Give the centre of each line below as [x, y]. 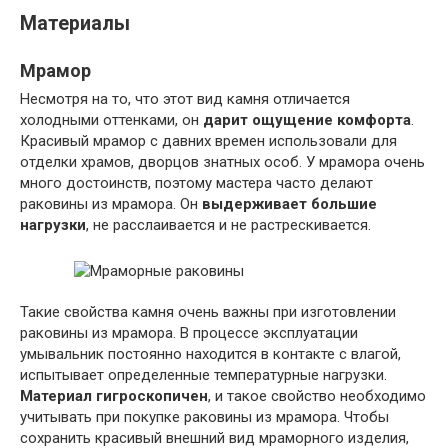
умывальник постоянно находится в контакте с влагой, [210, 354]
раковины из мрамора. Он [111, 204]
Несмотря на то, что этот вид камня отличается [185, 99]
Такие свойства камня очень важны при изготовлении [208, 312]
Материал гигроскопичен [114, 396]
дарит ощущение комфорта [307, 120]
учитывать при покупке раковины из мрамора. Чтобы [204, 417]
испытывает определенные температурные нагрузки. [203, 375]
